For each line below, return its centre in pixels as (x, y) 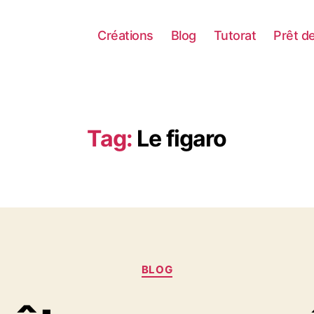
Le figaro (182, 138)
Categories (188, 263)
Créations (125, 35)
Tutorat (235, 35)
